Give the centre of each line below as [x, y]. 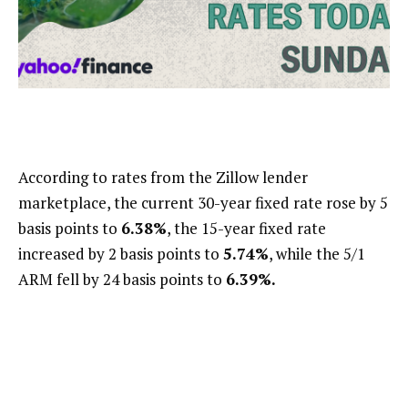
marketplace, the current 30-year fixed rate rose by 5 [203, 203]
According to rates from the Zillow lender [163, 178]
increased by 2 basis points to [121, 254]
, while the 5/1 [317, 254]
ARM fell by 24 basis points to [122, 280]
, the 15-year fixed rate [246, 229]
